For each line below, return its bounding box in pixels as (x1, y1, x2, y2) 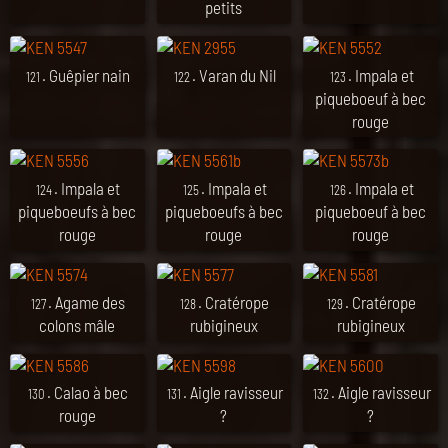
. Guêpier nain (42, 64, 131, 85)
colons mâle (39, 314, 116, 335)
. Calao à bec (47, 382, 129, 403)
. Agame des (48, 291, 126, 312)
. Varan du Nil (191, 64, 276, 85)
